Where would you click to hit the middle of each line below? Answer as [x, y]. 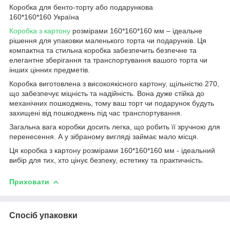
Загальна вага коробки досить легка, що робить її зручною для [115, 127]
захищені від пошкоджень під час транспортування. [96, 113]
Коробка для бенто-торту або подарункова [81, 7]
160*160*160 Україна [44, 17]
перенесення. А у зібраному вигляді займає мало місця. [104, 136]
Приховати [29, 181]
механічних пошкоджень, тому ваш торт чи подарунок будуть [112, 103]
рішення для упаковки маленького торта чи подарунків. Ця [108, 40]
